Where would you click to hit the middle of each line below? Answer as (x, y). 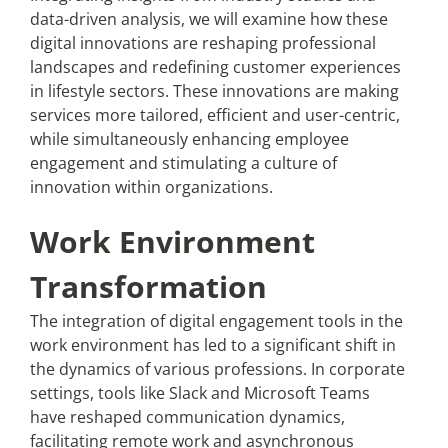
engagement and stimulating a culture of (183, 163)
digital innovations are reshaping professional (202, 43)
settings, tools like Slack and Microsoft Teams (199, 393)
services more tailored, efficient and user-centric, (214, 115)
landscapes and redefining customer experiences (215, 67)
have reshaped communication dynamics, (187, 417)
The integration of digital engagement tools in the (216, 321)
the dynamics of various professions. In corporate (217, 369)
